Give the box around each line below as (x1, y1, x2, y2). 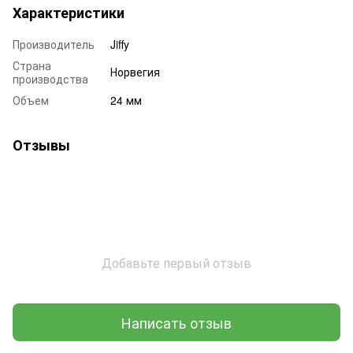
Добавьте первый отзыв (102, 254, 251, 273)
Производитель (13, 36, 95, 53)
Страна (13, 58, 51, 74)
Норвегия (110, 64, 160, 80)
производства (13, 71, 88, 87)
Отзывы (13, 135, 70, 156)
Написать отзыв (121, 311, 232, 333)
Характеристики (13, 2, 124, 24)
